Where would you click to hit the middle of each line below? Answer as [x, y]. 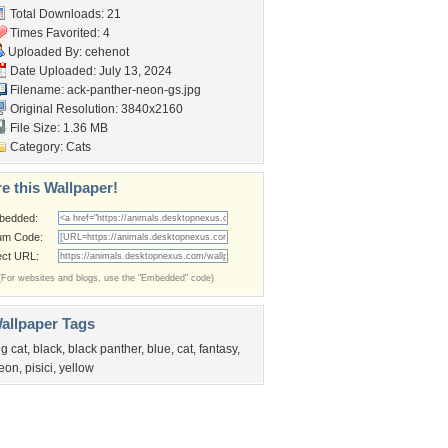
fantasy [218, 349]
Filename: [37, 90]
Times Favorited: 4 [58, 33]
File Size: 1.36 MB [57, 128]
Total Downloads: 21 [64, 14]
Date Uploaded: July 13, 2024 [89, 71]
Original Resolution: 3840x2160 [95, 109]
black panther [104, 349]
